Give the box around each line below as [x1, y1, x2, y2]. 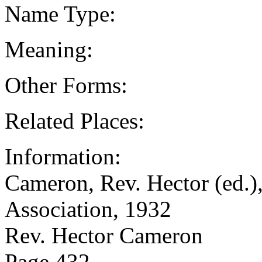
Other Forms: [5, 72, 127, 98]
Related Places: [5, 108, 144, 133]
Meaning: [5, 36, 93, 62]
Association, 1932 [5, 196, 171, 222]
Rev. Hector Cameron [5, 222, 203, 248]
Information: [5, 143, 121, 169]
